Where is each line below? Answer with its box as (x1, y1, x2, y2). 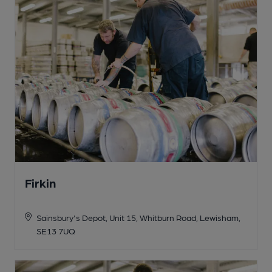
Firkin (25, 175, 56, 191)
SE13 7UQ (36, 226, 75, 236)
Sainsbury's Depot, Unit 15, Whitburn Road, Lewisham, (36, 212, 240, 223)
